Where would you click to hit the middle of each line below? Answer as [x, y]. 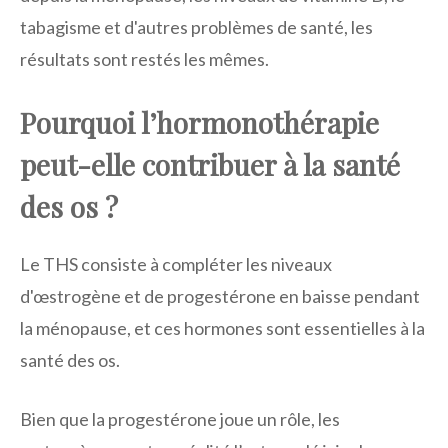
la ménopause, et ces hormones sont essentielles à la [222, 327]
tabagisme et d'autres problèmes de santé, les [196, 26]
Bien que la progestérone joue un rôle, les [180, 418]
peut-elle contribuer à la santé [210, 164]
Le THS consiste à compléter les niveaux [176, 263]
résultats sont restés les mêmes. [144, 58]
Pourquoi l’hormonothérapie [199, 122]
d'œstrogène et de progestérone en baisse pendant [220, 295]
